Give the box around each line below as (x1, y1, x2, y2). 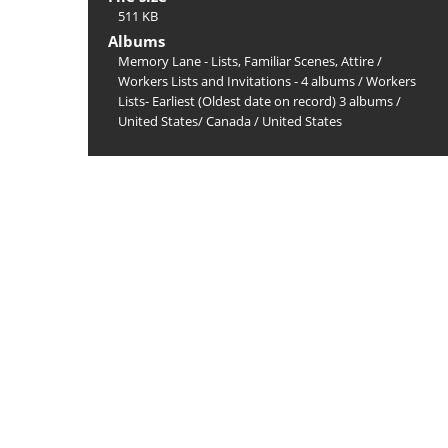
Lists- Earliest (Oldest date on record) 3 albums (118, 92, 393, 110)
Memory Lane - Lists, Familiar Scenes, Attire (118, 52, 374, 70)
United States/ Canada (118, 112, 251, 130)
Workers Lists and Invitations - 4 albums (118, 72, 355, 90)
